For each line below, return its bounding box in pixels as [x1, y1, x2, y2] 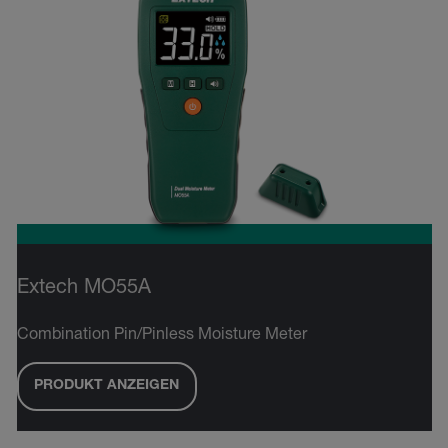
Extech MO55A [16, 278, 151, 299]
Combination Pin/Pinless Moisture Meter [16, 327, 307, 344]
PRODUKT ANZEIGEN [34, 379, 179, 394]
